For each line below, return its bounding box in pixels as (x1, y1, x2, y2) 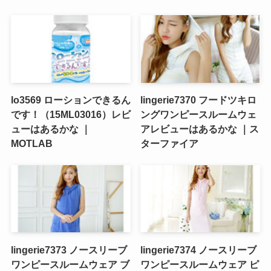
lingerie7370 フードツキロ (140, 94, 257, 105)
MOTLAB (10, 137, 53, 149)
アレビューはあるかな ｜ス (140, 123, 260, 134)
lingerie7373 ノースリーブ (10, 244, 127, 255)
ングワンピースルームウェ (140, 108, 257, 120)
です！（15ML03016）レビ (10, 108, 131, 120)
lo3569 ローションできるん (10, 94, 131, 105)
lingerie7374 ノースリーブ (140, 244, 257, 255)
